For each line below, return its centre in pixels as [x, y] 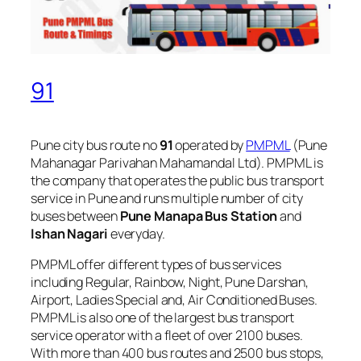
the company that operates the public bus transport [177, 180]
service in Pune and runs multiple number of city [167, 198]
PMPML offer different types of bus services [156, 264]
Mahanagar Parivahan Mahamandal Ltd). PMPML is [177, 162]
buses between [75, 216]
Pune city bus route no [95, 145]
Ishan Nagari [69, 233]
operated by [210, 145]
